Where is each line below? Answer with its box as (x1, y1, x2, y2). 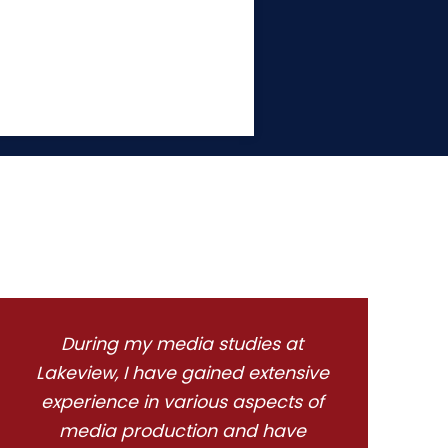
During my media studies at (61, 332, 304, 357)
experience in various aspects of (40, 390, 324, 415)
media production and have (58, 419, 306, 444)
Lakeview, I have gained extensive (35, 361, 329, 386)
